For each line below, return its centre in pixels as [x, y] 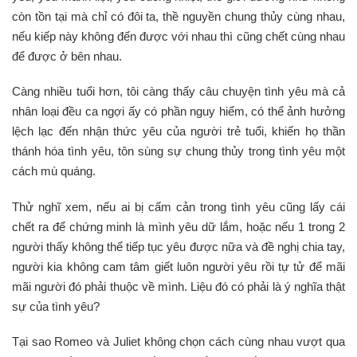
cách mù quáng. [54, 171]
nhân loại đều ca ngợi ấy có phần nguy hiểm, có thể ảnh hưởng [178, 111]
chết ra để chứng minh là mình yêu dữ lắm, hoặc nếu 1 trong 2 [178, 226]
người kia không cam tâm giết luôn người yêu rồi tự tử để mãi [178, 266]
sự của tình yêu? [56, 306]
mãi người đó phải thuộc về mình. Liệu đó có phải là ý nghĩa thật [178, 286]
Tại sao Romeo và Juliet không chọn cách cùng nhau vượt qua [178, 341]
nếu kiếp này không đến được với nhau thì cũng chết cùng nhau [178, 36]
